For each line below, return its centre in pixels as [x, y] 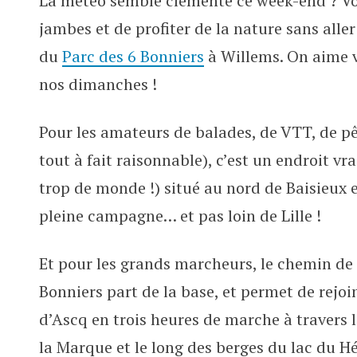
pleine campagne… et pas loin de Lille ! [180, 216]
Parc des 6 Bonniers [133, 56]
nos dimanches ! [98, 84]
